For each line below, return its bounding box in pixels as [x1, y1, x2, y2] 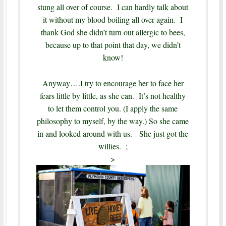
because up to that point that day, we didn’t [45, 39, 181, 50]
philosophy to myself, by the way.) [37, 115, 147, 126]
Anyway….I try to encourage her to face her [42, 77, 184, 88]
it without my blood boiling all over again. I [43, 14, 183, 25]
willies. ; [98, 140, 128, 151]
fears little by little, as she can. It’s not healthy [40, 90, 186, 101]
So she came [149, 115, 189, 126]
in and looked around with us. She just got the [37, 128, 189, 139]
